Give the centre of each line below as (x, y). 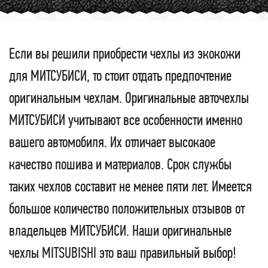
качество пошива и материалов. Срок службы (120, 164)
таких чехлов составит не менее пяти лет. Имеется (130, 186)
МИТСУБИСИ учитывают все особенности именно (126, 120)
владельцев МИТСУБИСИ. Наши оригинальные (120, 231)
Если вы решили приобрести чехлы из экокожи (125, 54)
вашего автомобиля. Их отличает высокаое (112, 142)
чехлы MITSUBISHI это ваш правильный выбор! (123, 253)
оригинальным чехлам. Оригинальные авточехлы (129, 98)
